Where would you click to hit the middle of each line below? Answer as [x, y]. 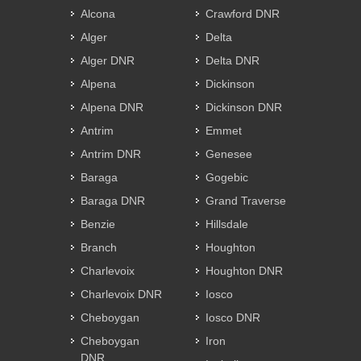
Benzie [98, 224]
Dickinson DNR [244, 107]
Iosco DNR [233, 317]
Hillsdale [227, 224]
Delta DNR [232, 60]
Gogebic [227, 177]
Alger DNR [108, 60]
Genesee [229, 154]
